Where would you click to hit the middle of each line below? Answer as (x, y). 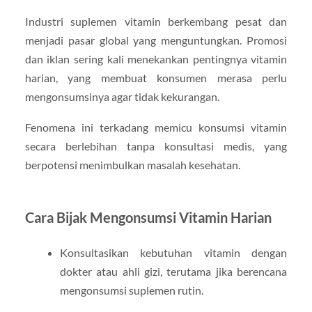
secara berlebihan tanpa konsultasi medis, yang (156, 146)
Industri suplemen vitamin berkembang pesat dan (156, 22)
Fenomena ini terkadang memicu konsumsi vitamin (156, 127)
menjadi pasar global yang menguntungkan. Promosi (156, 40)
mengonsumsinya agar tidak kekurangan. (122, 97)
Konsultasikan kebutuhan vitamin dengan (173, 252)
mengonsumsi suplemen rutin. (131, 290)
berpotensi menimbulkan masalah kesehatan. (132, 164)
